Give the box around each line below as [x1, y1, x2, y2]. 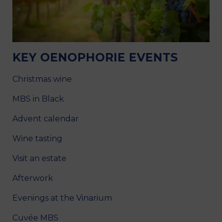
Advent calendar [12, 113, 79, 123]
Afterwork [12, 173, 53, 183]
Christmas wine [12, 74, 72, 84]
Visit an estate [12, 153, 66, 163]
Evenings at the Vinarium [12, 193, 112, 203]
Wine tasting [12, 133, 62, 143]
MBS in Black [12, 94, 64, 104]
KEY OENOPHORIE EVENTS [12, 50, 178, 64]
